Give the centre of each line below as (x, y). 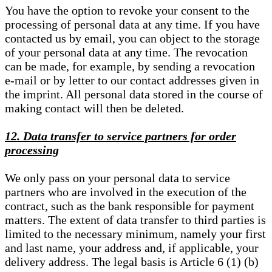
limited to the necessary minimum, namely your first (135, 234)
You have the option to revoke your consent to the (127, 11)
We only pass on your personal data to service (117, 178)
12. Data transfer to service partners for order (121, 136)
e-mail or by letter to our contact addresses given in (132, 80)
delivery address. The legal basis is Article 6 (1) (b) (132, 262)
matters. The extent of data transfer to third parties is (135, 220)
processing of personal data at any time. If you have (132, 25)
